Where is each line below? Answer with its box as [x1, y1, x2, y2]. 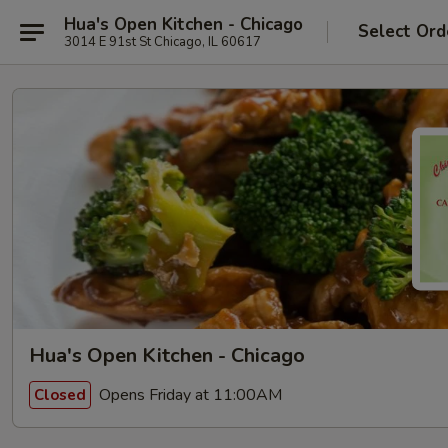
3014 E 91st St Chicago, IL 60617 [64, 32, 261, 51]
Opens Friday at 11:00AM [95, 383, 282, 406]
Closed [34, 384, 86, 405]
